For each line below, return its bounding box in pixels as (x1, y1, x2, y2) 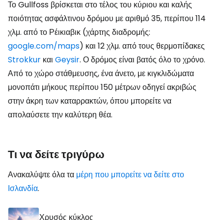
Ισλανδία (8, 182, 38, 194)
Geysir (55, 54, 80, 65)
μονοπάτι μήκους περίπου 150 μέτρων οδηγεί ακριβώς (8, 81, 196, 93)
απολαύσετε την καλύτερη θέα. (8, 109, 112, 120)
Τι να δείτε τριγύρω (8, 146, 105, 162)
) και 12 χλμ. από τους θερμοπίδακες (80, 40, 205, 52)
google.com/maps (8, 40, 80, 52)
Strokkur (8, 54, 41, 65)
